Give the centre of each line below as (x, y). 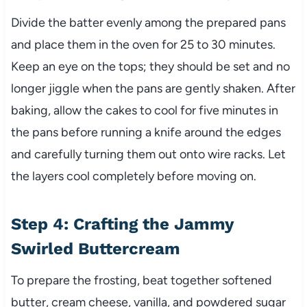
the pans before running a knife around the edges (146, 133)
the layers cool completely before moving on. (133, 176)
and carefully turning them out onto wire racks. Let (148, 155)
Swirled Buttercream (95, 249)
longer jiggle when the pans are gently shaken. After (153, 89)
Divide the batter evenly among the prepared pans (148, 23)
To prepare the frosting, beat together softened (141, 281)
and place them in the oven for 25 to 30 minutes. (143, 45)
